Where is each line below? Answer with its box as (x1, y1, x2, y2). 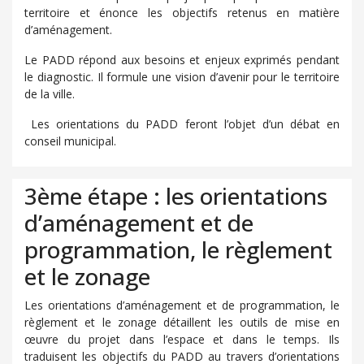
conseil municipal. (24, 133, 116, 149)
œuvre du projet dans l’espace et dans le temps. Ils (24, 331, 340, 347)
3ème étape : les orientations (24, 180, 327, 211)
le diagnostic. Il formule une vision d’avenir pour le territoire (24, 69, 340, 84)
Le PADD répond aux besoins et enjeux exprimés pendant (24, 52, 340, 67)
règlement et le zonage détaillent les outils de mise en (24, 314, 340, 330)
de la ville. (24, 86, 75, 102)
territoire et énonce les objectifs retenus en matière (24, 5, 340, 20)
